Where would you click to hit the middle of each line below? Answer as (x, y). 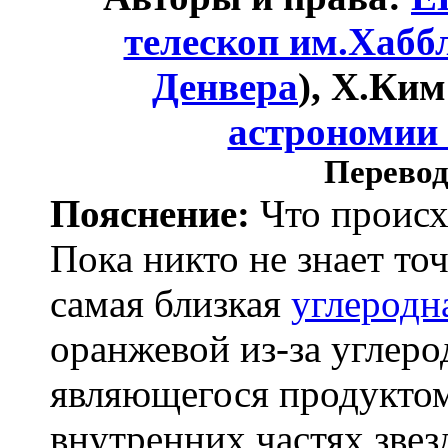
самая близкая (170, 303)
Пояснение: (150, 213)
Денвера (225, 86)
